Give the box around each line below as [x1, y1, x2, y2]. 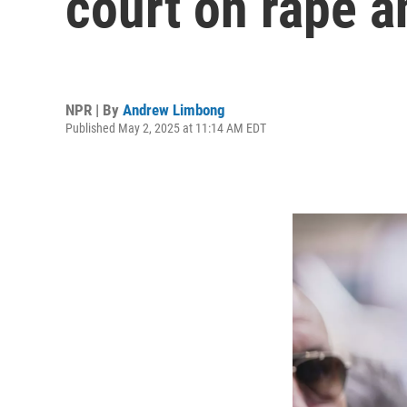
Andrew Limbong [123, 100, 225, 119]
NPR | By [65, 100, 123, 119]
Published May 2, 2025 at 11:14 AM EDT [65, 120, 266, 135]
